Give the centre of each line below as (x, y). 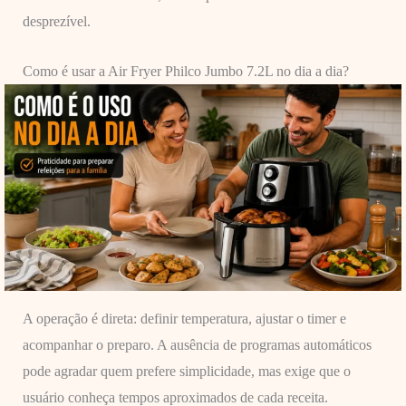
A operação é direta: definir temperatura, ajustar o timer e (184, 319)
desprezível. (56, 21)
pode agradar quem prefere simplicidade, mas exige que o (186, 372)
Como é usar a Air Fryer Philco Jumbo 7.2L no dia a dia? (185, 71)
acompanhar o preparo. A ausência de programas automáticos (197, 345)
